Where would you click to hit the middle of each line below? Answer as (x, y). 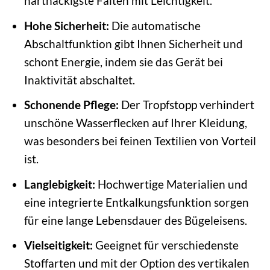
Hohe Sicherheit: (66, 25)
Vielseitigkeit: (58, 245)
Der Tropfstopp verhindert (186, 105)
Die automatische (155, 25)
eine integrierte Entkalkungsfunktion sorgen (136, 202)
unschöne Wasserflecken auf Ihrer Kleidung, (135, 123)
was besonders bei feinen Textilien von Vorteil (140, 141)
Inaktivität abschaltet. (79, 80)
